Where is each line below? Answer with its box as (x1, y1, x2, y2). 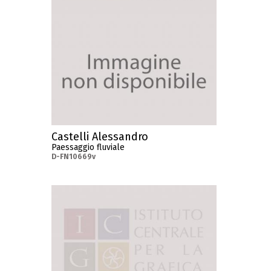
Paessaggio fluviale (51, 142, 125, 153)
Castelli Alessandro (51, 130, 149, 144)
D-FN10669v (51, 152, 96, 162)
